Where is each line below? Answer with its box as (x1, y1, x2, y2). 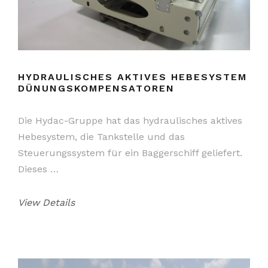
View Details (18, 196, 75, 208)
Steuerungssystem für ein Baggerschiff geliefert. (18, 147, 242, 159)
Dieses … (18, 163, 59, 175)
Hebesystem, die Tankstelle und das (18, 130, 185, 142)
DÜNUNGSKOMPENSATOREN (18, 82, 175, 94)
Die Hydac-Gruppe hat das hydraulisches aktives (18, 114, 242, 126)
